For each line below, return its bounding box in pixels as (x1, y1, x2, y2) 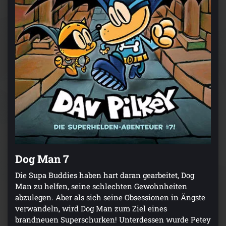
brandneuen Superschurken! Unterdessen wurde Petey (15, 214, 211, 224)
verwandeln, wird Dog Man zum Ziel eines (15, 203, 167, 213)
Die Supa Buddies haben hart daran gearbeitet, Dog (15, 169, 194, 180)
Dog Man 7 (15, 151, 69, 166)
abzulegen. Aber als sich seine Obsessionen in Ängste (15, 192, 205, 202)
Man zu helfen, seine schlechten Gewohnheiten (15, 181, 187, 191)
